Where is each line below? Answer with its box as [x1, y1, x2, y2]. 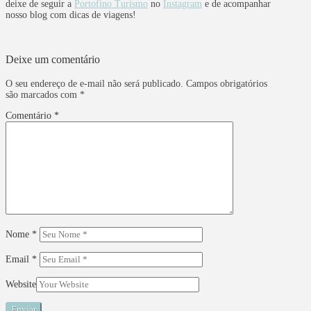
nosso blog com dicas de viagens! [6, 10, 136, 21]
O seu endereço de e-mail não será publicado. [6, 78, 183, 89]
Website [6, 278, 36, 289]
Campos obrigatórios [186, 78, 267, 89]
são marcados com [6, 89, 80, 100]
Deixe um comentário [6, 53, 100, 67]
